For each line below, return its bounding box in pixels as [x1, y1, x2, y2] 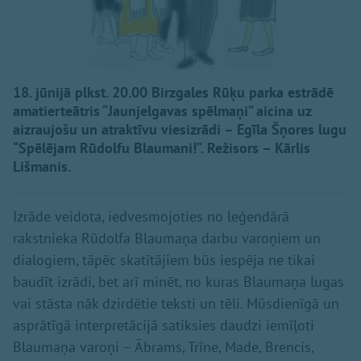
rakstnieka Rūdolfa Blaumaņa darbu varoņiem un [13, 229, 321, 248]
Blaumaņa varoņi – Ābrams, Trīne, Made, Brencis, [13, 338, 313, 357]
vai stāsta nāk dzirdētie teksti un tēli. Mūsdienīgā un [13, 294, 339, 313]
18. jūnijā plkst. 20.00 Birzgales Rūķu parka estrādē [13, 83, 334, 102]
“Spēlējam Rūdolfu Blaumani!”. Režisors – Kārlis [13, 139, 310, 158]
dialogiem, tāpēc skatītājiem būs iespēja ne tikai [13, 251, 315, 270]
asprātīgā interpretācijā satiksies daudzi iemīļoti [13, 316, 314, 335]
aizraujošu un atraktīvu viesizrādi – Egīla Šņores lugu [13, 120, 346, 139]
